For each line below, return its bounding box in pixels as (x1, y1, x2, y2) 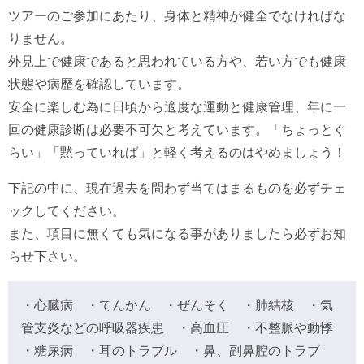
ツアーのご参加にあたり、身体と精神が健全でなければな (8, 8, 346, 23)
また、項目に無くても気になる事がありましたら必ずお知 (8, 226, 346, 240)
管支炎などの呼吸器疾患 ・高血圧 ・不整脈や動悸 (21, 320, 333, 335)
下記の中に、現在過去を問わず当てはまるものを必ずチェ (8, 180, 346, 195)
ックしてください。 (8, 203, 125, 218)
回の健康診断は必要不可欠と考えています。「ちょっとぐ (8, 122, 346, 136)
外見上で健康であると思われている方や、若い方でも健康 (8, 54, 346, 68)
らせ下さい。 (8, 249, 86, 263)
